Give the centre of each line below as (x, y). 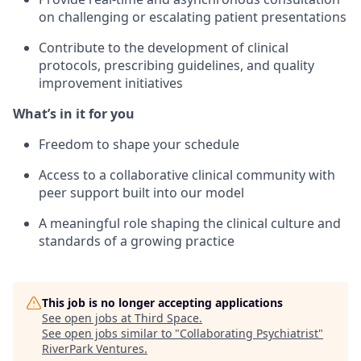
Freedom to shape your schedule (139, 144)
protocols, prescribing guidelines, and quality (176, 65)
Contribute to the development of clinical (164, 48)
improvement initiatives (111, 83)
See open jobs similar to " (111, 333)
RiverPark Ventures (93, 349)
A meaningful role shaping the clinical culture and (190, 223)
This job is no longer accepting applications (162, 303)
